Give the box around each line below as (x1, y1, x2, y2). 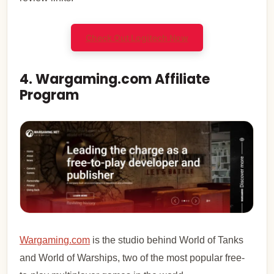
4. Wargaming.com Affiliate (20, 69, 210, 89)
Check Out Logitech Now (86, 32, 188, 43)
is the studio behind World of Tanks (90, 234, 244, 245)
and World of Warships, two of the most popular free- (20, 252, 245, 263)
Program (20, 85, 80, 105)
